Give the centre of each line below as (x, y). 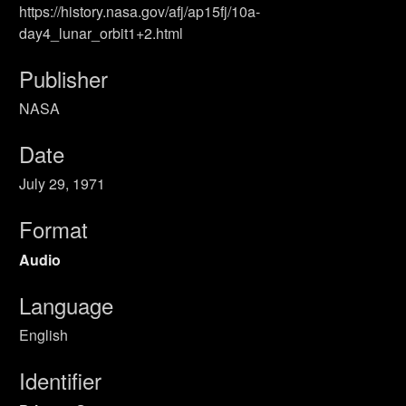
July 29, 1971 (62, 184)
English (43, 334)
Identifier (60, 380)
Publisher (63, 78)
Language (66, 304)
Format (53, 229)
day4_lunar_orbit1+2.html (101, 33)
